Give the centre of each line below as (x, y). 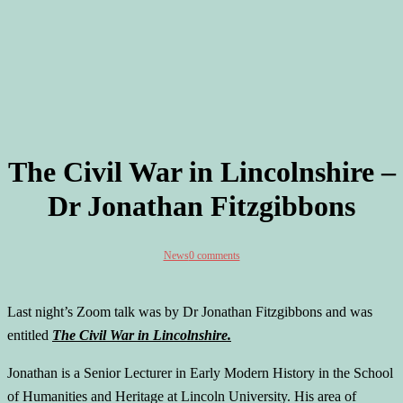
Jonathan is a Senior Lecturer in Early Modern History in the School (200, 373)
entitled (30, 336)
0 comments (214, 256)
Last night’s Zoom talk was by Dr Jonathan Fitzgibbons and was (190, 312)
